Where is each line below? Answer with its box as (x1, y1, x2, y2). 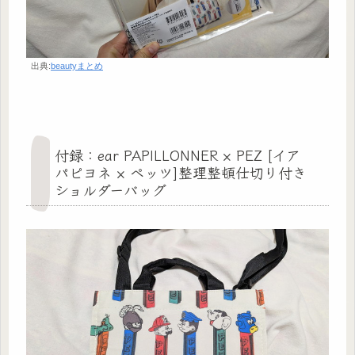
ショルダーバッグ (55, 179, 166, 200)
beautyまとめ (51, 61, 103, 71)
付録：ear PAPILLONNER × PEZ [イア (55, 144, 300, 166)
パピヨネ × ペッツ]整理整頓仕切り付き (55, 162, 307, 183)
